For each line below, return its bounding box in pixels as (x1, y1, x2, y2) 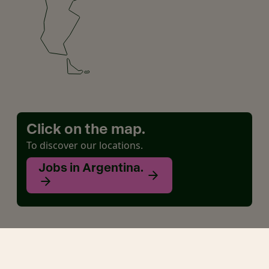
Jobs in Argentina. (38, 162, 144, 175)
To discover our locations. (26, 139, 143, 153)
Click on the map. (26, 122, 145, 138)
